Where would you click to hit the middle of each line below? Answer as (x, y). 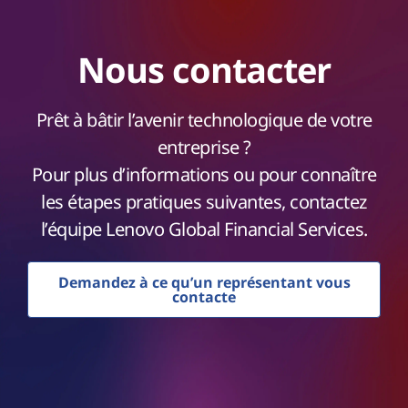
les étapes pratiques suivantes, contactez (204, 202)
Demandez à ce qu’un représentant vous (204, 283)
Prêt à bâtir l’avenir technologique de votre (204, 120)
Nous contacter (204, 70)
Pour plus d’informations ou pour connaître (204, 175)
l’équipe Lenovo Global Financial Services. (204, 229)
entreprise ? (204, 148)
